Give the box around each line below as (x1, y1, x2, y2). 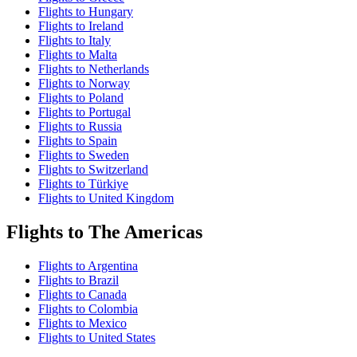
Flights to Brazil (38, 273, 119, 288)
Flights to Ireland (38, 19, 124, 33)
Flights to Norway (38, 76, 130, 91)
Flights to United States (38, 331, 155, 345)
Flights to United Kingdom (38, 191, 174, 206)
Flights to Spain (38, 134, 117, 148)
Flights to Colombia (38, 302, 138, 316)
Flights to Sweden (38, 148, 129, 163)
